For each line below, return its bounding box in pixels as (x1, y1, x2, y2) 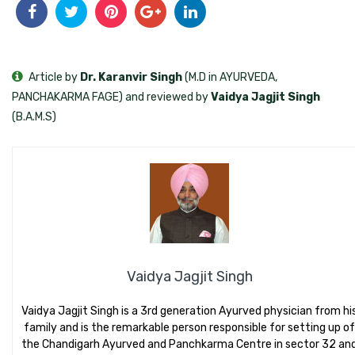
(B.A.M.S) (12, 109, 56, 124)
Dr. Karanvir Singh (80, 70, 182, 84)
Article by (26, 70, 80, 84)
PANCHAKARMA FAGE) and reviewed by (12, 90, 211, 104)
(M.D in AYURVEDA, (182, 70, 277, 84)
